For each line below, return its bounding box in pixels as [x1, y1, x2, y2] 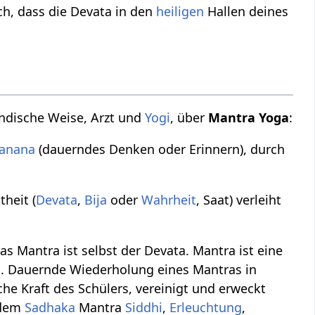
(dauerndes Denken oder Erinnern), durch [35, 140, 285, 157]
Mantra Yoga [208, 108, 290, 126]
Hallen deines [204, 3, 289, 20]
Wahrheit [141, 191, 197, 208]
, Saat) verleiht [196, 191, 282, 208]
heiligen [156, 3, 205, 20]
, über [170, 108, 209, 126]
